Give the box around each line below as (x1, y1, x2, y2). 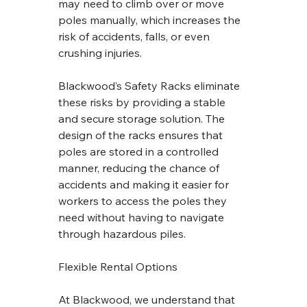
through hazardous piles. (58, 227, 186, 241)
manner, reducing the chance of (58, 161, 223, 175)
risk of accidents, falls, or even (58, 29, 213, 44)
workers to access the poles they (58, 194, 230, 208)
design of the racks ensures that (58, 128, 226, 143)
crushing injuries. (58, 46, 145, 60)
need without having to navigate (58, 210, 228, 225)
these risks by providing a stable (58, 95, 229, 110)
